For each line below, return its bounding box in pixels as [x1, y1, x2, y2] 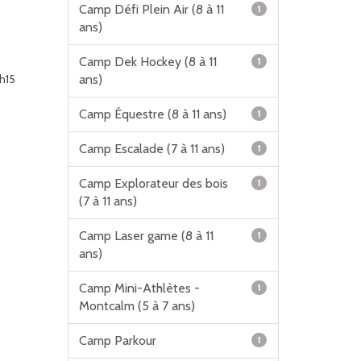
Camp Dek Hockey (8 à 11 [78, 54, 217, 69]
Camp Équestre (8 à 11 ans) [78, 106, 226, 122]
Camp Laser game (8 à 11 [78, 228, 214, 243]
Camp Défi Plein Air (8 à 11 [78, 2, 224, 17]
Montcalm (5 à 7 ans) [78, 298, 195, 313]
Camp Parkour [78, 333, 156, 348]
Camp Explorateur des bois [78, 176, 228, 191]
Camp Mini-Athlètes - [78, 280, 200, 296]
